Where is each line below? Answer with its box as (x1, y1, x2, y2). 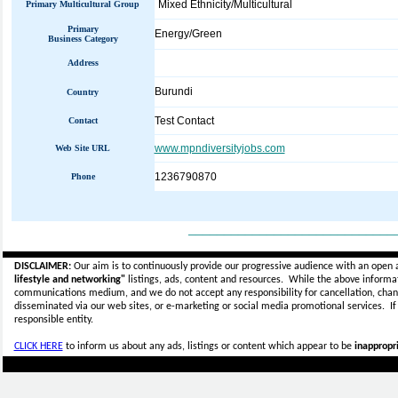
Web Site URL (55, 143, 110, 153)
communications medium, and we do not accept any (13, 288, 244, 298)
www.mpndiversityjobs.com (154, 142, 285, 155)
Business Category (47, 34, 118, 44)
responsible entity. (13, 314, 93, 325)
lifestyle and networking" (13, 275, 125, 285)
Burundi (154, 85, 193, 98)
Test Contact (154, 115, 214, 127)
